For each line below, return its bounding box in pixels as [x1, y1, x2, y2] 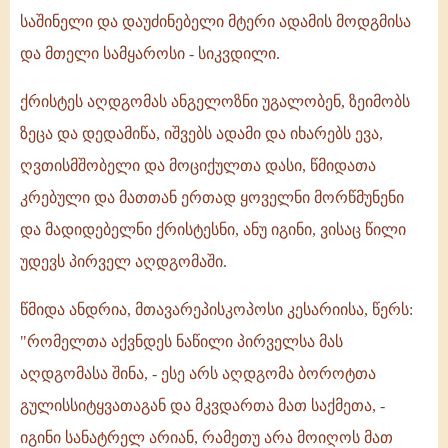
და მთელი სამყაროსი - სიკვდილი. [20, 45, 280, 63]
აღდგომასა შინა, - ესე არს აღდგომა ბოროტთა [20, 365, 376, 383]
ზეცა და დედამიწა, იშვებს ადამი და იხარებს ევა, [20, 125, 383, 143]
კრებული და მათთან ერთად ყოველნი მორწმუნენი [20, 189, 404, 207]
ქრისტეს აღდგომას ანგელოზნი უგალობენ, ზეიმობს [20, 93, 410, 111]
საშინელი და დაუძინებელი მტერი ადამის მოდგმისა [20, 13, 411, 31]
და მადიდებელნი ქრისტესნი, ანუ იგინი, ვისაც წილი [20, 221, 406, 239]
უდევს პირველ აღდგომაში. [20, 253, 227, 271]
